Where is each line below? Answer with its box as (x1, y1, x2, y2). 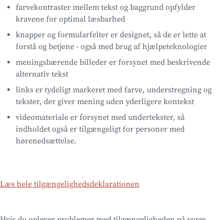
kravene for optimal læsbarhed (16, 14, 125, 24)
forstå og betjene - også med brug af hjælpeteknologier (16, 41, 207, 52)
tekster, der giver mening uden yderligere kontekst (16, 96, 194, 107)
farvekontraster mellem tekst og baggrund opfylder (16, 2, 195, 12)
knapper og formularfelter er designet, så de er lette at (16, 29, 206, 40)
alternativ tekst (16, 69, 68, 79)
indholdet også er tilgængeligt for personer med (16, 124, 185, 134)
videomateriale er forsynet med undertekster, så (16, 112, 185, 122)
